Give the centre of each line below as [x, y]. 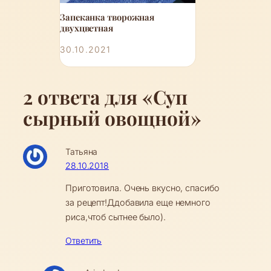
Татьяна [82, 151]
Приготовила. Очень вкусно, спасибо [142, 188]
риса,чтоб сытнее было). [116, 217]
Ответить [84, 240]
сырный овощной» [112, 118]
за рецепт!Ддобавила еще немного [138, 203]
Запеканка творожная [107, 17]
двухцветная [87, 28]
